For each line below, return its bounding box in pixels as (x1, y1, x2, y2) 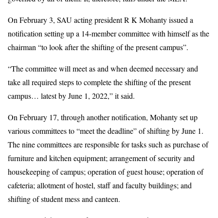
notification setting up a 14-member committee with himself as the (8, 28, 209, 38)
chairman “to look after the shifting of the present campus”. (8, 41, 188, 52)
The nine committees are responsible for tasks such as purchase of (8, 139, 208, 149)
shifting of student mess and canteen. (8, 193, 120, 204)
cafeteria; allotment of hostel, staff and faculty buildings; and (8, 180, 192, 190)
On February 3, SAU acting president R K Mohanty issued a (8, 14, 193, 25)
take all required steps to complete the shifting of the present (8, 76, 191, 87)
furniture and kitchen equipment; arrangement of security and (8, 152, 195, 163)
